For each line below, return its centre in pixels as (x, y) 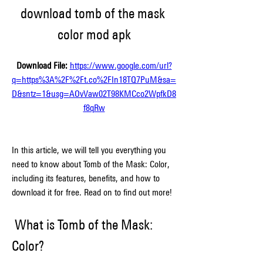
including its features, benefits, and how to (86, 178)
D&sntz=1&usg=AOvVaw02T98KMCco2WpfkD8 (94, 94)
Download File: (43, 65)
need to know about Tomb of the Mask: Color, (91, 164)
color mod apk (94, 34)
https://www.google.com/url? (121, 65)
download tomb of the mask (92, 13)
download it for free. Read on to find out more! (92, 192)
